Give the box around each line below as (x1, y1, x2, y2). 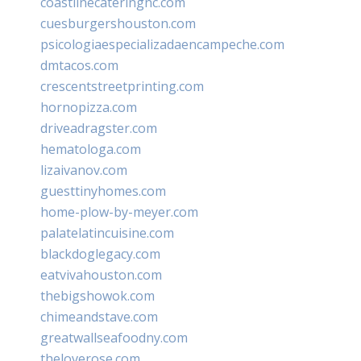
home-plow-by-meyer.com (40, 202, 198, 221)
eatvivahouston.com (40, 265, 162, 284)
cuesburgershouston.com (40, 14, 196, 32)
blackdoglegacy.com (40, 244, 160, 263)
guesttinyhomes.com (40, 181, 166, 200)
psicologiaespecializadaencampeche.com (40, 35, 284, 53)
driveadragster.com (40, 118, 157, 137)
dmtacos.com (40, 56, 118, 74)
